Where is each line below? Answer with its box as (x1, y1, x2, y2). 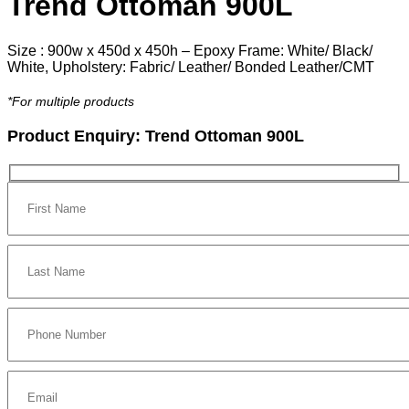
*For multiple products (7, 93, 134, 109)
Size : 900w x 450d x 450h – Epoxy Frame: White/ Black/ (7, 42, 372, 58)
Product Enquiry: (7, 126, 145, 145)
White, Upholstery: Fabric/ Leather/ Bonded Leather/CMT (7, 58, 374, 75)
